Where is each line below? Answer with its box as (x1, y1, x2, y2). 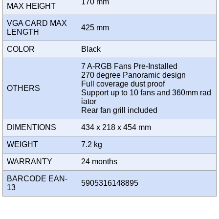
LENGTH (7, 28, 43, 37)
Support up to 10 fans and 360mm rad (81, 88, 211, 97)
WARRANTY (7, 157, 56, 166)
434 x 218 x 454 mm (81, 123, 155, 132)
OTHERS (7, 84, 44, 93)
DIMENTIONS (7, 123, 60, 132)
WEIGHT (7, 140, 42, 149)
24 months (81, 157, 121, 166)
